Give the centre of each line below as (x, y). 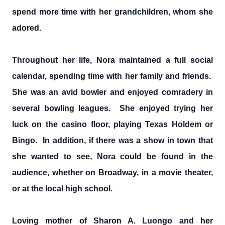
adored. (27, 28)
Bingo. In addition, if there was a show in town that (113, 140)
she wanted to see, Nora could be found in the (113, 156)
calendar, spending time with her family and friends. (113, 76)
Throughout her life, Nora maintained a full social (113, 60)
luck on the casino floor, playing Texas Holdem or (113, 124)
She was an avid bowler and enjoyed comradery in (113, 92)
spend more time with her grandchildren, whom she (113, 12)
